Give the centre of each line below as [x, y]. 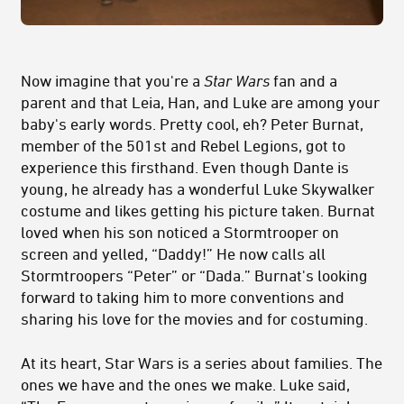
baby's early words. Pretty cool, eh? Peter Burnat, [192, 123]
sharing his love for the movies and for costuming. [194, 318]
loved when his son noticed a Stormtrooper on [180, 231]
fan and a [303, 80]
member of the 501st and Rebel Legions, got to [183, 145]
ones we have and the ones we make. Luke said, [185, 384]
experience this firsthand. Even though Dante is [185, 166]
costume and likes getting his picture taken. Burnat [198, 210]
